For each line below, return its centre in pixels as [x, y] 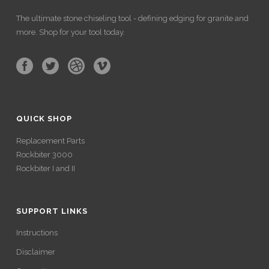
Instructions [37, 233]
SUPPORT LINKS [52, 211]
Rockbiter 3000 [44, 155]
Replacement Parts [50, 141]
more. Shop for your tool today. [70, 32]
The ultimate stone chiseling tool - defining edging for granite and [132, 19]
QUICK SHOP [44, 119]
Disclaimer [35, 252]
